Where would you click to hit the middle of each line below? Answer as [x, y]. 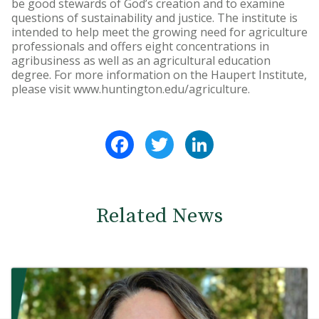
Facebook [160, 136]
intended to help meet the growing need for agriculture [159, 32]
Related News [159, 216]
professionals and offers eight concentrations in [140, 47]
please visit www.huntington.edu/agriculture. [131, 89]
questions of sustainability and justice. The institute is [155, 18]
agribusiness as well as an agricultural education [141, 61]
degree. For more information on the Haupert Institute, [159, 75]
